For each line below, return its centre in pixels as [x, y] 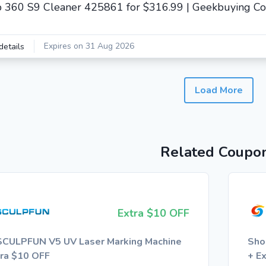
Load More [218, 90]
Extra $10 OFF [153, 213]
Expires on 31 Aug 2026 [89, 46]
